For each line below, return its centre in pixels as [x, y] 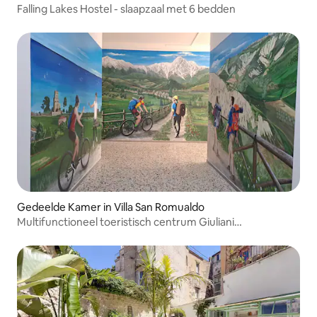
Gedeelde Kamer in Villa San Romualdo [111, 207]
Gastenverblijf [53, 235]
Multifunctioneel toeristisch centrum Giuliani [126, 221]
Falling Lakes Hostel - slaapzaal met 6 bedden [126, 8]
